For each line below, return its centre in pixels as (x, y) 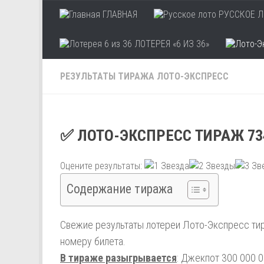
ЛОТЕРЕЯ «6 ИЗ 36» (171, 44)
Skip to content (90, 17)
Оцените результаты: (102, 166)
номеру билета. (93, 241)
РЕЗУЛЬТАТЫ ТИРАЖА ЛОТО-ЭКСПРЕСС (144, 76)
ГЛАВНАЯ (119, 14)
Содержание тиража (120, 189)
